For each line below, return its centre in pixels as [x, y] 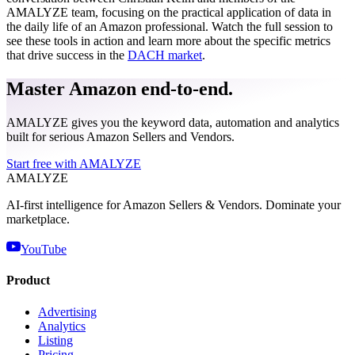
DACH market [165, 55]
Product [28, 281]
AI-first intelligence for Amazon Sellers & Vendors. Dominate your [174, 205]
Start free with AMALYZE [74, 164]
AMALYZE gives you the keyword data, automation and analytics [173, 123]
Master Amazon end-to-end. [120, 89]
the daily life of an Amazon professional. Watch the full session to [170, 27]
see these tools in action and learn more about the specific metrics [168, 41]
